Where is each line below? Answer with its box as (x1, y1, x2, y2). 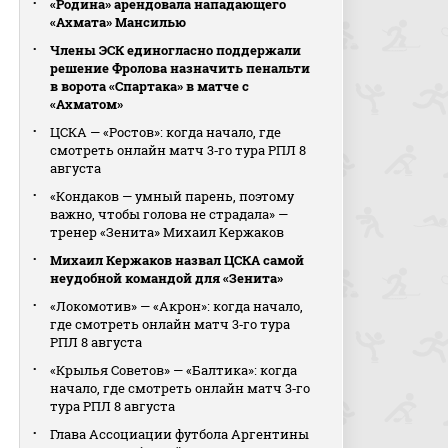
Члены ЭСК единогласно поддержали (50, 41, 302, 59)
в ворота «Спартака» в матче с (50, 77, 250, 95)
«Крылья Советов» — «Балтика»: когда (50, 361, 298, 379)
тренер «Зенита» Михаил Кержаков (50, 223, 285, 241)
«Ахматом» (50, 95, 124, 113)
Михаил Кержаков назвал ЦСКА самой (50, 251, 305, 269)
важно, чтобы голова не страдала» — (50, 205, 289, 223)
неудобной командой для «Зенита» (50, 269, 284, 287)
